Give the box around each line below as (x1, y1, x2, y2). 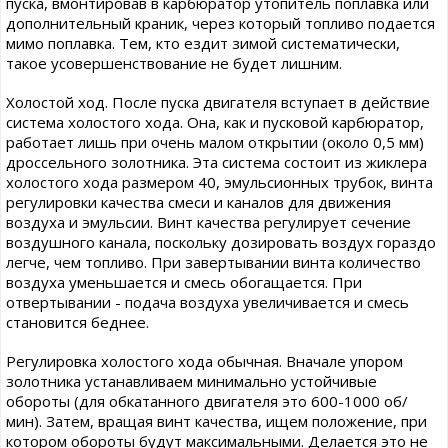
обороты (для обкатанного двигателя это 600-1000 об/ (6, 391, 408, 412)
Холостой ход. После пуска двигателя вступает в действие (6, 92, 430, 113)
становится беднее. (6, 312, 149, 333)
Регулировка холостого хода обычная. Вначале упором (6, 351, 403, 372)
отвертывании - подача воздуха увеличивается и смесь (6, 292, 409, 313)
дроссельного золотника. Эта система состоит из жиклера (6, 152, 427, 173)
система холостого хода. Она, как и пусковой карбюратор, (6, 112, 424, 133)
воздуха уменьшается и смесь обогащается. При (6, 272, 362, 293)
